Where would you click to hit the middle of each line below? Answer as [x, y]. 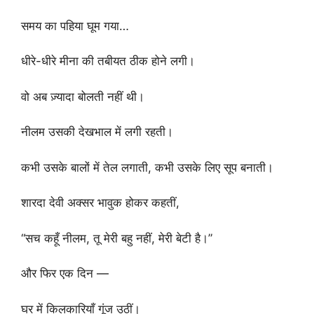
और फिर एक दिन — [65, 273]
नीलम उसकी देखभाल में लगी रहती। [97, 132]
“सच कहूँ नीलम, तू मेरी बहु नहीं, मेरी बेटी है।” [117, 238]
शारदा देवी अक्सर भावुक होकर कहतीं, [100, 203]
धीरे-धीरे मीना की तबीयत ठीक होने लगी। [108, 61]
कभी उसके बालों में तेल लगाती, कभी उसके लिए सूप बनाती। [147, 167]
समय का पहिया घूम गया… [75, 26]
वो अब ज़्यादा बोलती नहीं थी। [83, 96]
